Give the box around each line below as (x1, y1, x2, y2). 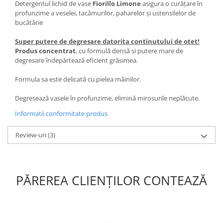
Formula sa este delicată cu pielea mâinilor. (15, 74, 141, 84)
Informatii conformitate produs (15, 109, 108, 118)
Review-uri (15, 130, 48, 139)
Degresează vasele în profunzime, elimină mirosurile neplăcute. (15, 93, 200, 103)
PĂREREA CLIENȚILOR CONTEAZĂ (16, 171, 207, 189)
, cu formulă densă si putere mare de (76, 46, 183, 55)
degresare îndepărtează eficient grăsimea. (15, 55, 138, 65)
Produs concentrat (15, 46, 76, 55)
